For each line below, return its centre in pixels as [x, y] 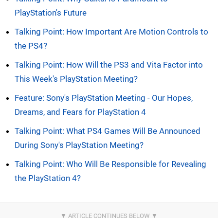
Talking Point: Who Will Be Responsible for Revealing [110, 164]
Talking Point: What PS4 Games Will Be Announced [108, 131]
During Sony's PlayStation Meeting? [79, 145]
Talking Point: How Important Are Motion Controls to [111, 32]
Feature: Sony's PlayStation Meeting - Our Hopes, [104, 98]
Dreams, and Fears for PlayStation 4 [80, 112]
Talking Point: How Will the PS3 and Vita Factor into [109, 65]
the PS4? [31, 46]
